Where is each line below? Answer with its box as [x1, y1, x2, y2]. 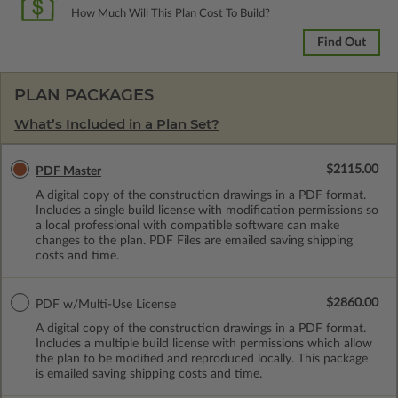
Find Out [317, 36, 366, 49]
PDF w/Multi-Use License [36, 298, 176, 311]
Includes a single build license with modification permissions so [36, 203, 378, 217]
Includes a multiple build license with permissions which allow [36, 337, 372, 350]
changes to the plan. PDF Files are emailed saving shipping [36, 234, 353, 247]
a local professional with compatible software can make [36, 219, 339, 232]
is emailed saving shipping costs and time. [36, 367, 262, 380]
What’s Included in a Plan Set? [14, 115, 219, 132]
